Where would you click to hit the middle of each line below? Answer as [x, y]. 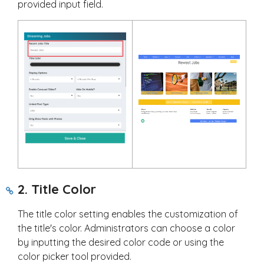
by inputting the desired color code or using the [121, 242]
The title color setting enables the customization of [128, 214]
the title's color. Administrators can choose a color [126, 228]
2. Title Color [57, 189]
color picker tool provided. [75, 257]
